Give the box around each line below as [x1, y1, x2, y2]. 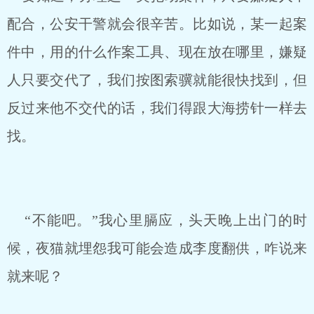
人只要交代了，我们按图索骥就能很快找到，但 [7, 72, 307, 88]
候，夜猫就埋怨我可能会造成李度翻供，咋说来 [7, 240, 307, 256]
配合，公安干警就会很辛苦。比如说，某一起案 [7, 16, 307, 32]
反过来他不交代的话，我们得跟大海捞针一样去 [7, 100, 307, 116]
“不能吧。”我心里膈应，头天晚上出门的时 [7, 212, 307, 228]
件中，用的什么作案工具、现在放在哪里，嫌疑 [7, 44, 307, 60]
